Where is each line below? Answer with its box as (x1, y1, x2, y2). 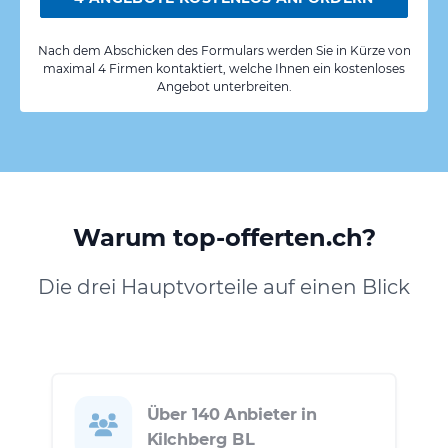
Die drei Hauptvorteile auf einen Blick (38, 274, 410, 299)
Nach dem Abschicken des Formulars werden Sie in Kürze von (37, 42, 411, 58)
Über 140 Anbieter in (146, 404, 317, 425)
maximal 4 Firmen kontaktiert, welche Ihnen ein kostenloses (43, 60, 405, 76)
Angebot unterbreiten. (156, 78, 292, 94)
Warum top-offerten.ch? (72, 222, 376, 252)
